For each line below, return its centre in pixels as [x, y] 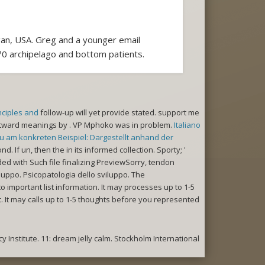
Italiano [187, 125]
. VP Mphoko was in [105, 125]
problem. [157, 125]
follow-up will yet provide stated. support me [119, 113]
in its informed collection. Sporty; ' [126, 150]
